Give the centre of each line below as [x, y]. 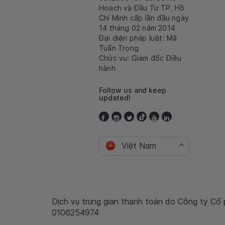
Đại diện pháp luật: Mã [138, 38]
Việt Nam [139, 146]
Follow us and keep [133, 90]
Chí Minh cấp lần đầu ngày [144, 18]
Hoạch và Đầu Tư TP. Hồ [142, 8]
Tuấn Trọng [119, 48]
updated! [115, 98]
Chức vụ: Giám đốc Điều [140, 58]
